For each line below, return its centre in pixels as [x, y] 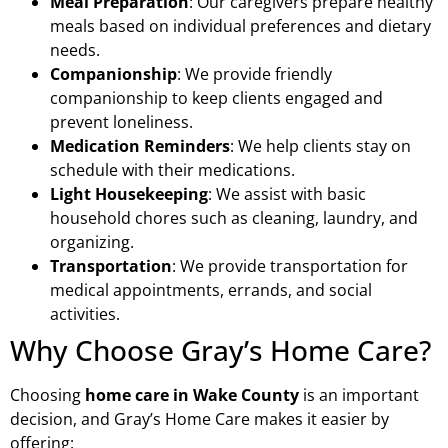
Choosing [47, 395]
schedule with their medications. [172, 170]
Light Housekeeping [129, 194]
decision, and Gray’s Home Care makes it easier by [199, 419]
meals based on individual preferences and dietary [240, 26]
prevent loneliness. [121, 122]
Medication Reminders [140, 146]
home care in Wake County [192, 395]
